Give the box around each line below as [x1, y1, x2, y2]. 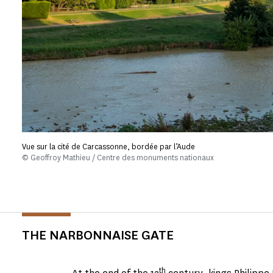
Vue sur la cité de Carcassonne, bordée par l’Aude [22, 141, 196, 152]
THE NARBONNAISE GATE [22, 226, 174, 244]
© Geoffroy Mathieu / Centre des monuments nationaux [22, 152, 214, 163]
